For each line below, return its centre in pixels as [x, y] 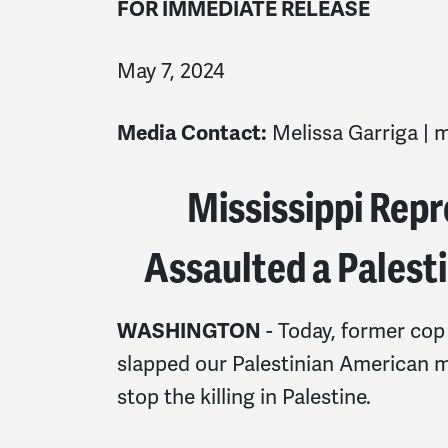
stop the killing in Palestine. [244, 396]
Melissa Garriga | [350, 133]
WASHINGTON [189, 330]
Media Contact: [192, 133]
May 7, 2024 [171, 71]
